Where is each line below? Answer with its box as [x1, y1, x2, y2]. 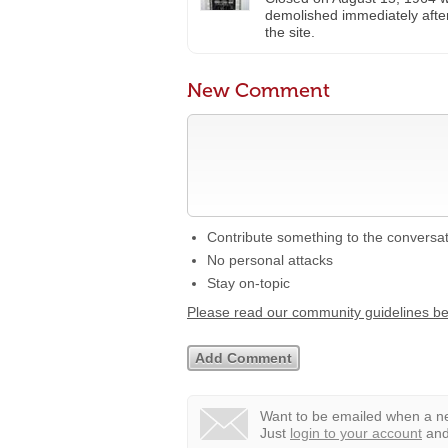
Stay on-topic [207, 275, 290, 291]
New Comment [187, 78, 330, 102]
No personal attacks [207, 252, 333, 268]
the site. [265, 24, 315, 40]
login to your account [290, 425, 422, 441]
